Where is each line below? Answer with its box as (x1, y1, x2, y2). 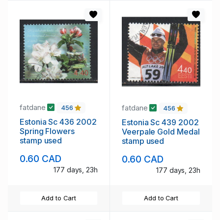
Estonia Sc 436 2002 (20, 116, 97, 127)
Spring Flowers (20, 126, 75, 136)
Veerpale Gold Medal (122, 126, 200, 137)
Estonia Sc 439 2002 (122, 117, 199, 127)
